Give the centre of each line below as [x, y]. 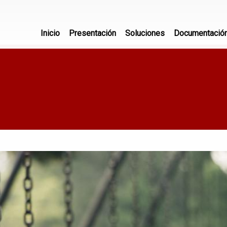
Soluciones [145, 33]
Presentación [92, 33]
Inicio [50, 33]
